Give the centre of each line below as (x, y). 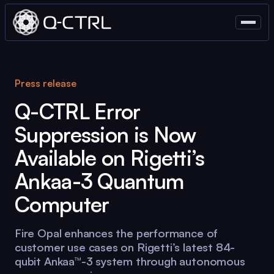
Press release (46, 83)
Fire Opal (38, 233)
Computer (62, 204)
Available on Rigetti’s (110, 158)
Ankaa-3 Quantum (99, 181)
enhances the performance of (140, 233)
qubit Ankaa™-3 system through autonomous (130, 261)
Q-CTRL (52, 111)
